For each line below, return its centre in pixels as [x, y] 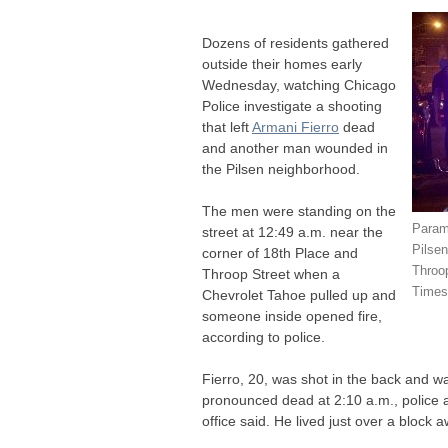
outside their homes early [282, 64]
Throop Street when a [271, 274]
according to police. [263, 337]
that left [227, 127]
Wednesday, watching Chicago [299, 85]
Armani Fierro [295, 127]
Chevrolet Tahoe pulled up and [299, 295]
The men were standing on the [299, 211]
